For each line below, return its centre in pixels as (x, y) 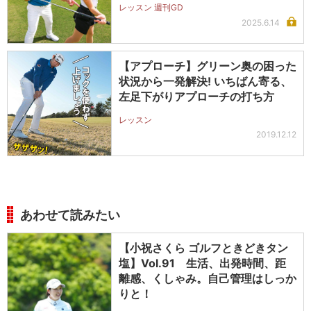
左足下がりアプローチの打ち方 (196, 97)
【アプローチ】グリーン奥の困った (208, 66)
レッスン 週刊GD (151, 8)
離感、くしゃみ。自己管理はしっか (208, 279)
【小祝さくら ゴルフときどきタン (203, 248)
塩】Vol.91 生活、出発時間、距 (202, 263)
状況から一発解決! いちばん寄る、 (205, 82)
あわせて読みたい (70, 215)
